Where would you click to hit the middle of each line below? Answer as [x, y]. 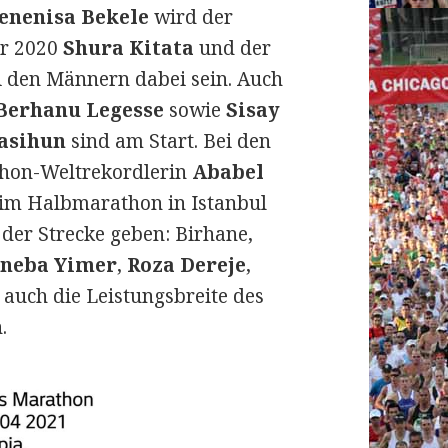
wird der [191, 16]
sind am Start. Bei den [169, 140]
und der [233, 47]
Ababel [228, 171]
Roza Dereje [187, 264]
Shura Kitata [129, 47]
